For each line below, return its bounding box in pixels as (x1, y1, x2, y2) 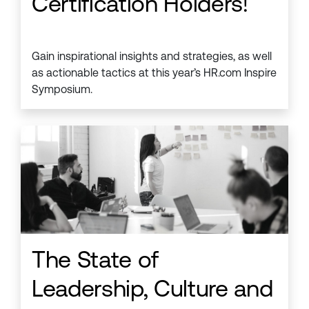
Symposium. (32, 82, 92, 96)
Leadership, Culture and (32, 274, 273, 302)
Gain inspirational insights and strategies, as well (32, 49, 272, 63)
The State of (32, 245, 159, 273)
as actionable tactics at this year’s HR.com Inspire (32, 66, 277, 79)
